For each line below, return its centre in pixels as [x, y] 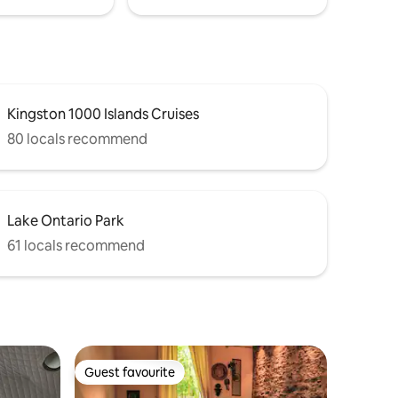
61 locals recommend [76, 245]
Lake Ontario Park [66, 220]
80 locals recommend [77, 139]
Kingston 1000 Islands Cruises [103, 114]
